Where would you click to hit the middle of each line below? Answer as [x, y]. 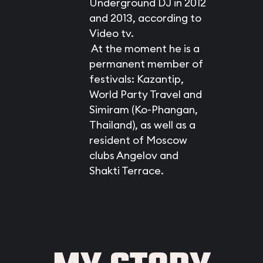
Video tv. [114, 33]
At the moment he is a [144, 48]
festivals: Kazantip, [136, 79]
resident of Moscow [138, 140]
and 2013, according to [145, 18]
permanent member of [146, 64]
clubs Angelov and [134, 155]
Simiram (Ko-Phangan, [143, 109]
